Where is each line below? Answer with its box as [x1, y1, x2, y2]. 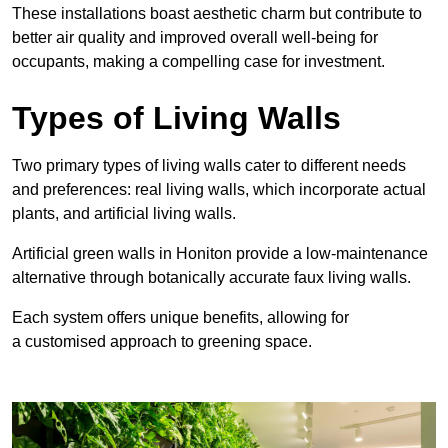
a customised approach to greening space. [12, 332, 312, 350]
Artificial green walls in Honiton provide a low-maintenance [12, 244, 428, 262]
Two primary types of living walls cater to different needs [12, 156, 406, 174]
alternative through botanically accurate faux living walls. [12, 268, 411, 286]
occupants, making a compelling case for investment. [12, 52, 385, 70]
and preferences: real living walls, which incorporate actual [12, 180, 426, 198]
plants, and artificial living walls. [12, 204, 236, 222]
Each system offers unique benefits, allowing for [12, 308, 349, 326]
